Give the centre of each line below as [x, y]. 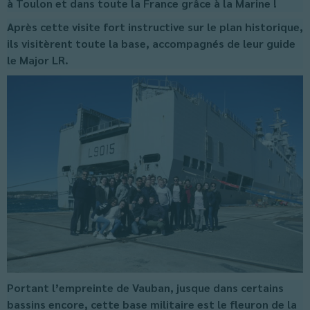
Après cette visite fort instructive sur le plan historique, [155, 26]
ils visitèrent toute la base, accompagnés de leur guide [151, 43]
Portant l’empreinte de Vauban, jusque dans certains [145, 288]
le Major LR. [38, 60]
